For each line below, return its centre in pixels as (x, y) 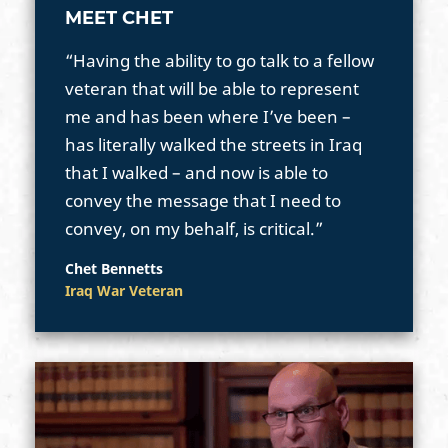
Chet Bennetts (114, 268)
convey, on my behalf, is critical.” (194, 228)
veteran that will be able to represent (212, 88)
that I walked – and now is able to (196, 172)
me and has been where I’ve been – (208, 116)
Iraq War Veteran (124, 290)
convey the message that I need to (203, 200)
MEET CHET (119, 17)
